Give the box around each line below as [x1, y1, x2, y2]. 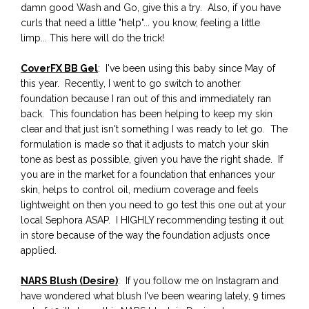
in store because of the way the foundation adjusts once [21, 229, 270, 241]
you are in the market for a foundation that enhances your [21, 168, 275, 180]
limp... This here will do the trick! [21, 32, 164, 43]
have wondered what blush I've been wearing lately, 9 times [21, 290, 286, 301]
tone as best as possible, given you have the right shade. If [21, 153, 283, 165]
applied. [21, 244, 57, 256]
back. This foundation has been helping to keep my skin [21, 108, 272, 119]
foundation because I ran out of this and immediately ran [21, 92, 271, 104]
